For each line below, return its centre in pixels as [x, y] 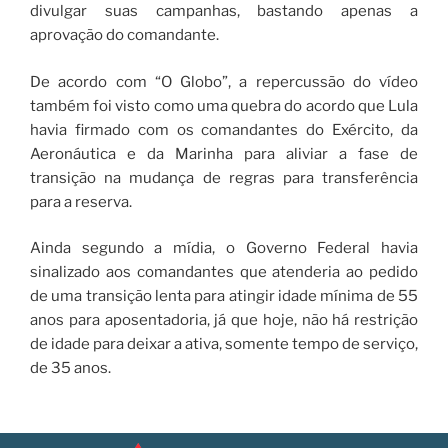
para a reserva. [81, 201]
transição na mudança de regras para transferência [224, 177]
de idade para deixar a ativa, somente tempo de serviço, [224, 344]
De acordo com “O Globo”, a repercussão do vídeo [224, 81]
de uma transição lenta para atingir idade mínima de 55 [224, 296]
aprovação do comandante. [124, 35]
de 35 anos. [70, 368]
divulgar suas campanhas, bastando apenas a [224, 11]
